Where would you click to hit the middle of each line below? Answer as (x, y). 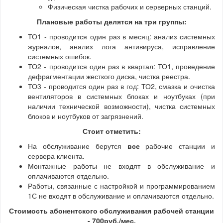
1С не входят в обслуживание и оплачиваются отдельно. (121, 195)
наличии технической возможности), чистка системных (121, 106)
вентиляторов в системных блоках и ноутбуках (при (121, 96)
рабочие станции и (177, 146)
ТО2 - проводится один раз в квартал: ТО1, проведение (121, 66)
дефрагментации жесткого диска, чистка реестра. (109, 76)
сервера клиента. (56, 156)
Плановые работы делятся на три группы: (111, 21)
